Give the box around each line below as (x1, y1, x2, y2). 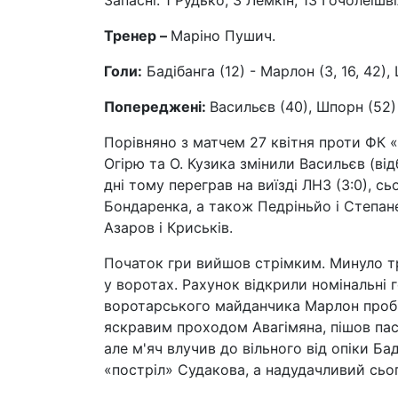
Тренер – (104, 27, 171, 44)
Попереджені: (104, 98, 210, 115)
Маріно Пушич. (171, 27, 275, 44)
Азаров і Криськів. (104, 219, 233, 236)
